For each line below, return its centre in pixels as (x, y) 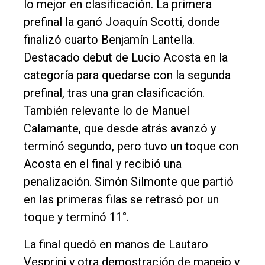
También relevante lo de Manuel (106, 110)
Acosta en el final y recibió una (103, 164)
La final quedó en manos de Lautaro (116, 244)
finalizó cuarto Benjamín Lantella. (109, 39)
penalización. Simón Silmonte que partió (129, 181)
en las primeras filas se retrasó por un (121, 199)
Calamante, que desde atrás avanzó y (120, 128)
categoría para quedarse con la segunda (127, 75)
